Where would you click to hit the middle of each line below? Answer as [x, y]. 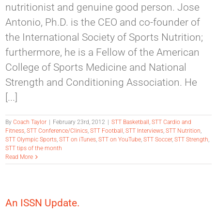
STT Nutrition [183, 131]
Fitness [15, 131]
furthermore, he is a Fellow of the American [103, 53]
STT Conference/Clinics [57, 131]
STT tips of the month [34, 148]
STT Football [107, 131]
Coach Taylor [30, 122]
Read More [19, 157]
